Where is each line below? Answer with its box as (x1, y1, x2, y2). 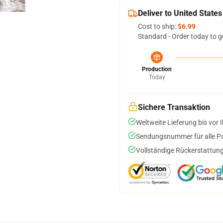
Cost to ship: (138, 22, 178, 30)
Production (142, 66, 172, 73)
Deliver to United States (138, 8, 222, 18)
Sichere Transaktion (138, 103, 210, 112)
